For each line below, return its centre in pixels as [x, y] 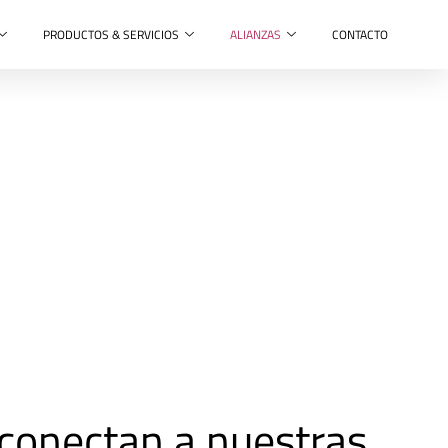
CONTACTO [360, 34]
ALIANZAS [256, 34]
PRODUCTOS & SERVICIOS [111, 34]
